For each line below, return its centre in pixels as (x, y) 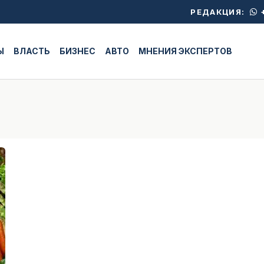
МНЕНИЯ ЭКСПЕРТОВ (186, 51)
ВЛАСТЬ (32, 51)
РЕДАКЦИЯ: (219, 12)
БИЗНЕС (78, 51)
